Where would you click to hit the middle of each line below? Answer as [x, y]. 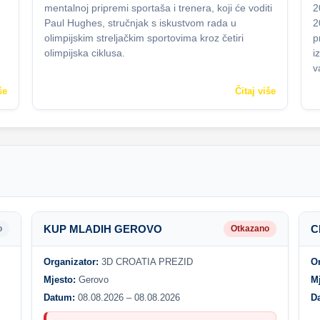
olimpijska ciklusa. [85, 53]
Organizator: [71, 262]
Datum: [59, 297]
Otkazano [250, 229]
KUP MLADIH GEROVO [102, 229]
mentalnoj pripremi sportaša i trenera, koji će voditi [158, 8]
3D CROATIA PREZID [145, 262]
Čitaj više [255, 91]
